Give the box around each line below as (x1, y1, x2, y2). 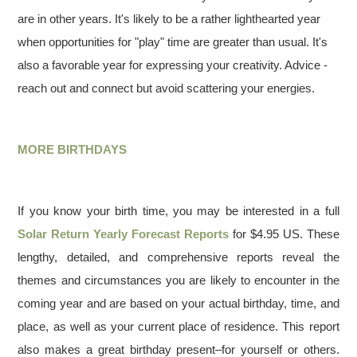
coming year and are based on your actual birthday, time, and (18, 296, 339, 310)
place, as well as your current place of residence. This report (18, 320, 339, 333)
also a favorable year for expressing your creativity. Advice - (18, 58, 328, 72)
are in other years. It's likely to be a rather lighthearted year (18, 12, 321, 25)
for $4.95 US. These (229, 227, 339, 241)
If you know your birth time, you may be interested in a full (18, 204, 339, 218)
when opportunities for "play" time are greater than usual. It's (18, 35, 328, 49)
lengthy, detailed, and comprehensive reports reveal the (18, 250, 339, 264)
